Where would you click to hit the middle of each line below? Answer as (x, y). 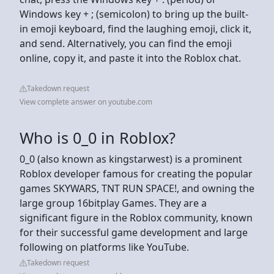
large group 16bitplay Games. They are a (113, 203)
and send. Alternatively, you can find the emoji (126, 43)
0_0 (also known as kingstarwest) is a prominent (131, 159)
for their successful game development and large (134, 232)
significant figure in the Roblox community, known (136, 217)
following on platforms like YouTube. (106, 247)
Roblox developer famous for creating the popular (136, 173)
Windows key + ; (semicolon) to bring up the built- (134, 14)
